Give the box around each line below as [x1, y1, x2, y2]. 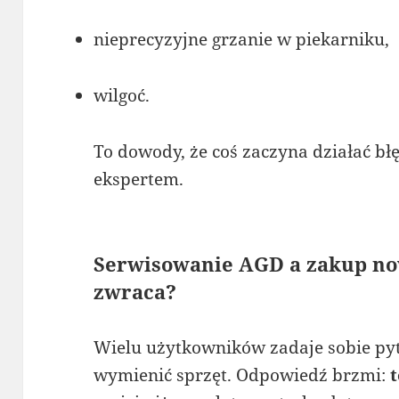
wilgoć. [94, 83, 151, 107]
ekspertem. [94, 167, 184, 191]
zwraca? [94, 277, 177, 305]
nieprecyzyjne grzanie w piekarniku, [94, 27, 390, 51]
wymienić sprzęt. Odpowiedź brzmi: [94, 362, 391, 387]
